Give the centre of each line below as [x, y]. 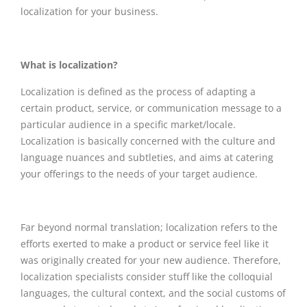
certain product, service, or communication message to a [151, 108]
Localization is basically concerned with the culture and [148, 140]
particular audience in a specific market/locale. [128, 124]
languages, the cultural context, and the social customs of [153, 293]
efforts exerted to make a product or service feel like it [145, 243]
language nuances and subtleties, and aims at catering [147, 157]
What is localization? [69, 64]
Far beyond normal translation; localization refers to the [149, 227]
